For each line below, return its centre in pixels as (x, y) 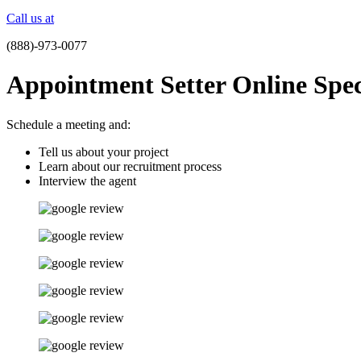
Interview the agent (87, 180)
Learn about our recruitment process (130, 166)
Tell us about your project (104, 151)
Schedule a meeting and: (68, 124)
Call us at (30, 18)
